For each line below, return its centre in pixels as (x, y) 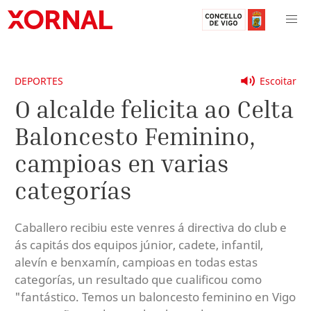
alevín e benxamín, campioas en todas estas (136, 262)
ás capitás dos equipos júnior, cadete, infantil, (139, 244)
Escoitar (278, 81)
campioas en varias (122, 163)
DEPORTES (39, 81)
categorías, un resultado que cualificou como (138, 279)
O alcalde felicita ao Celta (154, 109)
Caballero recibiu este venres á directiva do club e (151, 227)
